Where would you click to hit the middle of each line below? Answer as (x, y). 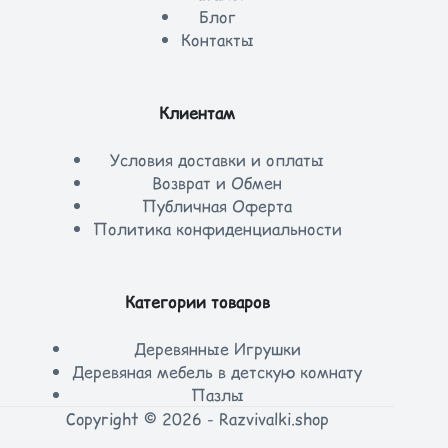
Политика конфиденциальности (217, 228)
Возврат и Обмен (217, 182)
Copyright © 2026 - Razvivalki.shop (197, 418)
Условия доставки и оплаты (217, 159)
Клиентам (197, 112)
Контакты (217, 39)
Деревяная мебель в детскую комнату (217, 371)
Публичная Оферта (217, 205)
